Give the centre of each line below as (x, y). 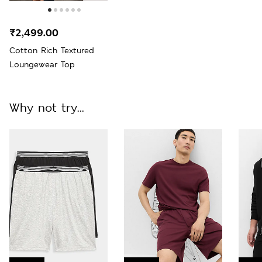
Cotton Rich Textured (52, 50)
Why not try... (47, 107)
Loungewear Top (42, 64)
